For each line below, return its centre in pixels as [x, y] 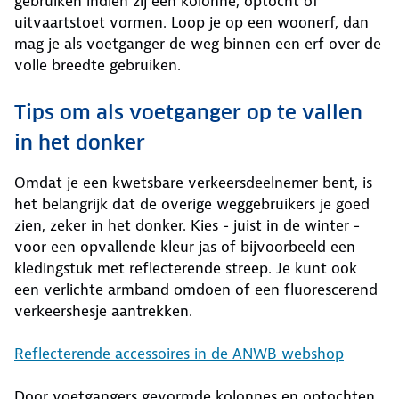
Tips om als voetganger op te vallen [188, 112]
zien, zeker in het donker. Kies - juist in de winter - [187, 225]
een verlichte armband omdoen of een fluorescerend [196, 289]
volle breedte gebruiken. [98, 65]
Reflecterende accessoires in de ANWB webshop [179, 354]
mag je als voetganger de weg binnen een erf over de [198, 44]
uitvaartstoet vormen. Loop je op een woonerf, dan [191, 22]
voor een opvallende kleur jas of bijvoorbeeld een [185, 247]
